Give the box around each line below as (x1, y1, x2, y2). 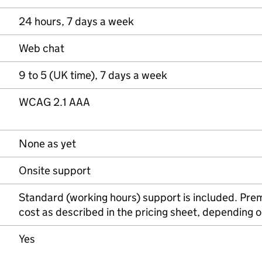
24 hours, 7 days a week (19, 15, 134, 28)
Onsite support (19, 164, 91, 177)
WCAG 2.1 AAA (19, 95, 90, 109)
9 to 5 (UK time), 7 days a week (19, 68, 167, 82)
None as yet (19, 137, 76, 150)
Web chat (19, 42, 64, 55)
